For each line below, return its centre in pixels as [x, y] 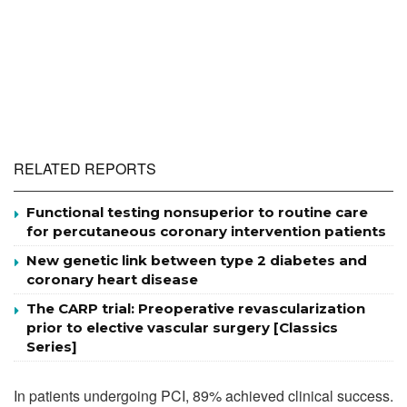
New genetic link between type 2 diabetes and [197, 260]
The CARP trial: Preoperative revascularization [196, 308]
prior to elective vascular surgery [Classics [182, 327]
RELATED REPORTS [85, 168]
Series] [52, 346]
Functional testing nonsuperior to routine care [197, 212]
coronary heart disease [112, 279]
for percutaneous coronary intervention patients [206, 231]
